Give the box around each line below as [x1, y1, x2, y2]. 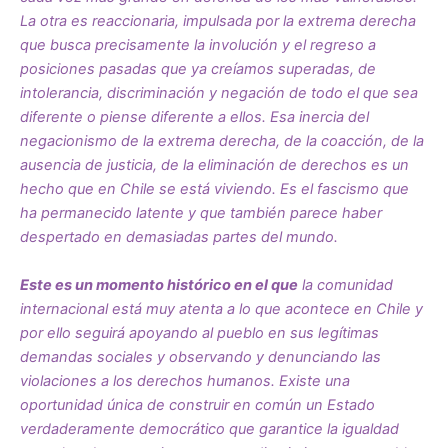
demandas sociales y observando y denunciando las [20, 347, 381, 366]
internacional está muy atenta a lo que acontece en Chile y [20, 299, 423, 318]
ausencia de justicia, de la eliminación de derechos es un [20, 156, 409, 175]
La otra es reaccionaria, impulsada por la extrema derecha [20, 12, 416, 31]
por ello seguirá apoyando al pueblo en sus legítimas [20, 323, 379, 342]
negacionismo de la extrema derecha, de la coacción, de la [20, 132, 424, 151]
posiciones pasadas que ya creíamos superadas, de [20, 60, 376, 79]
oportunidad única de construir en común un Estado [20, 395, 375, 414]
